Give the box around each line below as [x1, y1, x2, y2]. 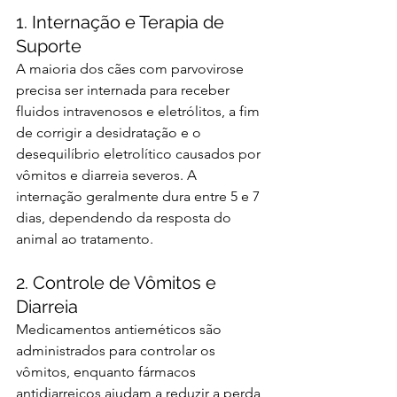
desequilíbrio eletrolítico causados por [16, 145, 264, 163]
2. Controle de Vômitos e [16, 272, 221, 294]
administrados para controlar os [16, 342, 219, 360]
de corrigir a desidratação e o [16, 124, 205, 142]
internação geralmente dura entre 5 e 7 [16, 188, 263, 206]
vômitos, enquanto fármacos [16, 363, 199, 381]
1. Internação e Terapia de [16, 12, 229, 34]
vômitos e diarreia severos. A [16, 167, 200, 184]
